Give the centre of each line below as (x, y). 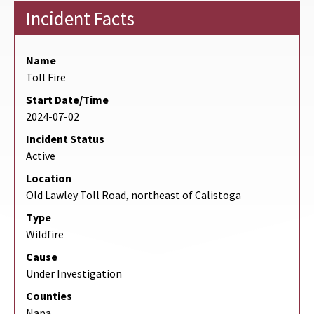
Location (49, 178)
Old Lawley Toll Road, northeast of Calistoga (134, 195)
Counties (49, 296)
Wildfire (45, 234)
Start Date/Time (67, 100)
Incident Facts (80, 19)
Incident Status (65, 139)
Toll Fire (46, 77)
